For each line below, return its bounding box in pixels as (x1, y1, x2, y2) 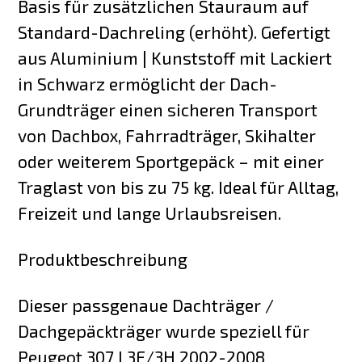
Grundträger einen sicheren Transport (18, 99, 318, 120)
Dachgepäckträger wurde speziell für (18, 320, 310, 341)
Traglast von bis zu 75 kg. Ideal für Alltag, (18, 176, 339, 197)
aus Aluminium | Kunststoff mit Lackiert (18, 47, 333, 68)
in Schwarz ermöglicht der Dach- (18, 73, 278, 94)
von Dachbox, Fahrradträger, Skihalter (18, 124, 317, 145)
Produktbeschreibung (18, 248, 188, 269)
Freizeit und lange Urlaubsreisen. (18, 202, 282, 223)
